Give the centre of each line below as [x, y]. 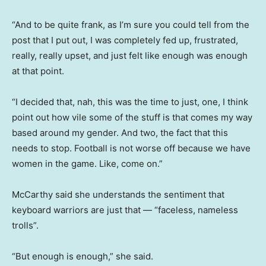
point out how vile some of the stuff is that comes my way [132, 118]
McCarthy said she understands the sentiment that [118, 195]
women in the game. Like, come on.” [87, 164]
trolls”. [25, 226]
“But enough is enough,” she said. [83, 256]
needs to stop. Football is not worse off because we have [131, 148]
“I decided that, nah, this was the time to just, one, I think [130, 102]
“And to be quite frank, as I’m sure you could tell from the [131, 25]
